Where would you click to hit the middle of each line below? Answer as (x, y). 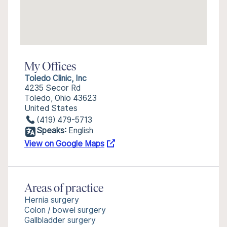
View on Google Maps (64, 144)
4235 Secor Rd (52, 88)
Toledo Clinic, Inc (55, 78)
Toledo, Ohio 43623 (61, 98)
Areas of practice (64, 189)
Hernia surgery (52, 200)
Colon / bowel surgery (65, 210)
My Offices (50, 67)
